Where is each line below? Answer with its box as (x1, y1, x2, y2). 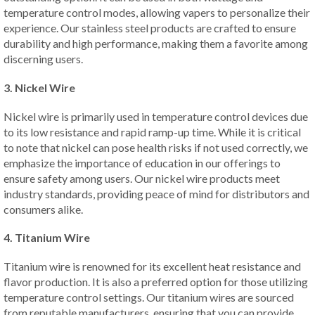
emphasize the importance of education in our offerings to (4, 155, 281, 169)
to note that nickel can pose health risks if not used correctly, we (4, 140, 308, 154)
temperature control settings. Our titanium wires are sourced (4, 290, 294, 304)
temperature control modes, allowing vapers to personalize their (4, 6, 310, 20)
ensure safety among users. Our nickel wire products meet (4, 171, 280, 185)
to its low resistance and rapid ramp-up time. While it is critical (4, 124, 301, 139)
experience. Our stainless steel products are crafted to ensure (4, 21, 296, 35)
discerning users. (4, 52, 83, 66)
